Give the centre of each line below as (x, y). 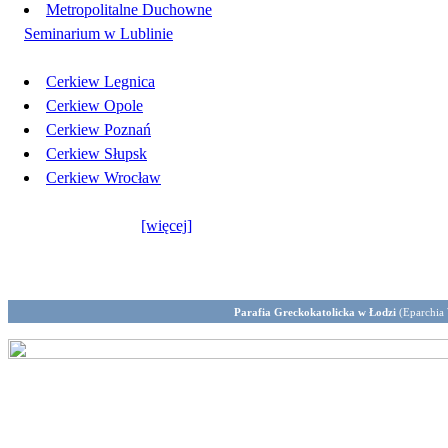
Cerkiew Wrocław (103, 177)
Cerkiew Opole (94, 105)
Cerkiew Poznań (98, 129)
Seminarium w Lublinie (98, 33)
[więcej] (166, 225)
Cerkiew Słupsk (96, 153)
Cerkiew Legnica (100, 81)
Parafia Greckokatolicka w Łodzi (316, 312)
